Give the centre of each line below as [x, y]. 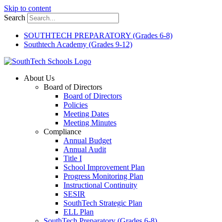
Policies [76, 105]
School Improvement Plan [104, 167]
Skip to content [28, 8]
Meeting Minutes [90, 123]
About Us [39, 78]
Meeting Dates [86, 114]
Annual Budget [87, 140]
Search [15, 18]
